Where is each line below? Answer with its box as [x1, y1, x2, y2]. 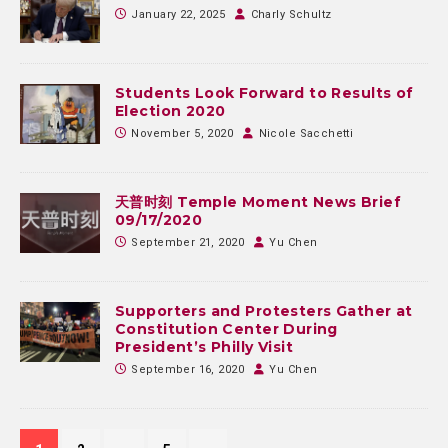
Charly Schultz [250, 8, 332, 22]
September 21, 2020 [131, 236, 244, 250]
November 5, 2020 [131, 127, 234, 141]
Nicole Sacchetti [258, 127, 354, 141]
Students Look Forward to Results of [115, 84, 414, 103]
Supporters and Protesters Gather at [115, 302, 413, 321]
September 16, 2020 [131, 363, 244, 377]
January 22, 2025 [131, 8, 226, 22]
